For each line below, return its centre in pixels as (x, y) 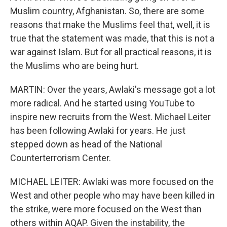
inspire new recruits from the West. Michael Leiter (110, 117)
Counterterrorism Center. (61, 158)
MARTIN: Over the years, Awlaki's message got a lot (113, 89)
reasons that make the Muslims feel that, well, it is (110, 24)
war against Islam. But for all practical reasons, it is (111, 52)
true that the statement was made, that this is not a (112, 38)
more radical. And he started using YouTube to (102, 103)
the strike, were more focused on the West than (106, 209)
